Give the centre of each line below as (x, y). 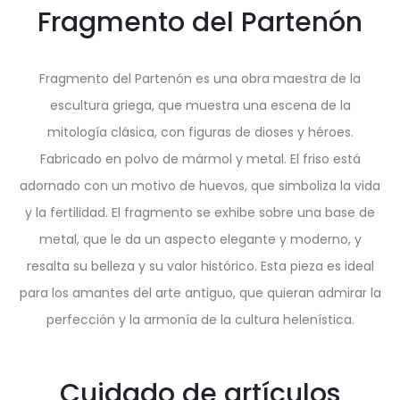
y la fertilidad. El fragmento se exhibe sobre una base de (200, 212)
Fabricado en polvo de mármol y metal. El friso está (200, 159)
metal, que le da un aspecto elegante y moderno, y (200, 239)
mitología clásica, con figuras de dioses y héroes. (200, 132)
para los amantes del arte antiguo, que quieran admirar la (200, 293)
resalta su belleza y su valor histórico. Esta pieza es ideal (200, 266)
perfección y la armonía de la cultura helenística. (200, 320)
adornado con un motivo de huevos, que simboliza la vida (200, 186)
